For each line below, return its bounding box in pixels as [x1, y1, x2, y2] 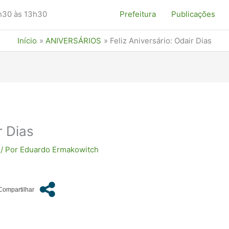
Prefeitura [120, 9, 156, 19]
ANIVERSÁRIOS [45, 36, 101, 45]
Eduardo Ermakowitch [20, 145, 99, 155]
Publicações [171, 9, 215, 19]
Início [17, 36, 37, 45]
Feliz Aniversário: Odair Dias [110, 36, 212, 45]
